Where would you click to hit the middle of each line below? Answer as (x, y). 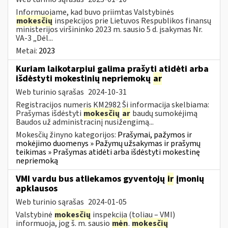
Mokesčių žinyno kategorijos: (67, 135)
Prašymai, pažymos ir (155, 135)
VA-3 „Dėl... (34, 38)
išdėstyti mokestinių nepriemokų (84, 78)
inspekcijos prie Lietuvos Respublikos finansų (132, 21)
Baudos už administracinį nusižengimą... (85, 122)
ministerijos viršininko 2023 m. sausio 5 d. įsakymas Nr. (109, 29)
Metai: (27, 51)
